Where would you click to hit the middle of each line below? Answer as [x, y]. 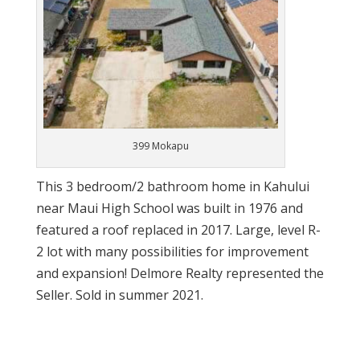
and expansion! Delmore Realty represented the [180, 273]
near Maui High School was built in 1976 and [169, 208]
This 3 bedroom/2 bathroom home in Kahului [172, 186]
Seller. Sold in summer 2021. [119, 295]
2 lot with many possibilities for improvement [172, 251]
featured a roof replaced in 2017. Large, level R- [178, 229]
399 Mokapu [160, 145]
